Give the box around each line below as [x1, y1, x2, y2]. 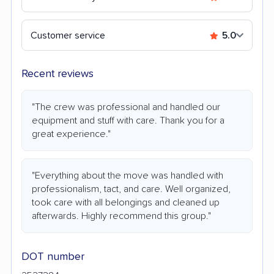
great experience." [32, 128, 111, 139]
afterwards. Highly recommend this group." [32, 210, 211, 221]
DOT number [21, 251, 84, 262]
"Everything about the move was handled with [32, 170, 223, 180]
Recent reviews [21, 68, 94, 80]
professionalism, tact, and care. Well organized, [32, 183, 231, 194]
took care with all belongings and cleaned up [32, 197, 220, 207]
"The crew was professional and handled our [32, 102, 220, 112]
